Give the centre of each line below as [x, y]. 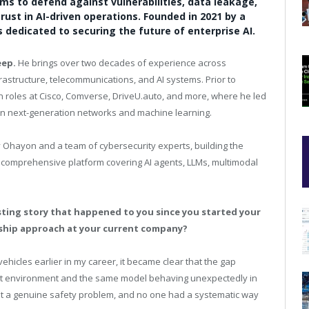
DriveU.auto [137, 96]
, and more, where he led [214, 96]
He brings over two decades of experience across [121, 63]
